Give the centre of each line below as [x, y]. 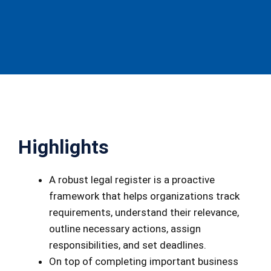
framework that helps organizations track [144, 196]
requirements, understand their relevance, [144, 213]
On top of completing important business [144, 262]
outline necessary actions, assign [125, 229]
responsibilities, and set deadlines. [128, 245]
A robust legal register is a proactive [132, 180]
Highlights [64, 147]
